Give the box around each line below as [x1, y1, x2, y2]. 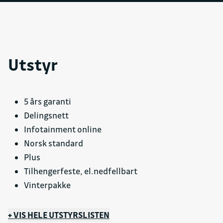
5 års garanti [24, 96, 71, 107]
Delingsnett [24, 110, 69, 121]
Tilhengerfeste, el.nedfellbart [24, 166, 137, 177]
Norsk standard [24, 138, 83, 149]
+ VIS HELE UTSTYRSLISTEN [8, 210, 110, 221]
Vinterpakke [24, 180, 71, 191]
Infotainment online [24, 124, 102, 135]
